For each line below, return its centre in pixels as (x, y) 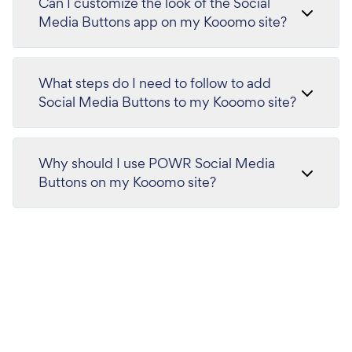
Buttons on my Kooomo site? (127, 181)
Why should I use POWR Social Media (157, 163)
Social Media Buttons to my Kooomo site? (167, 101)
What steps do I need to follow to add (155, 82)
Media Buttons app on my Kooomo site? (163, 21)
